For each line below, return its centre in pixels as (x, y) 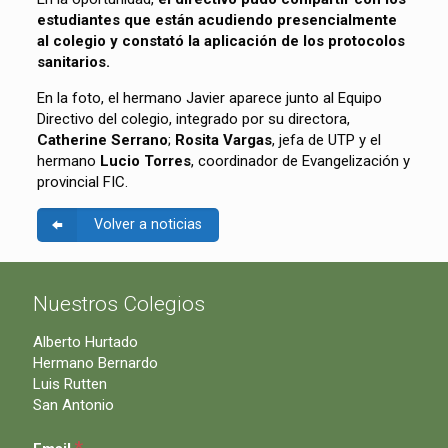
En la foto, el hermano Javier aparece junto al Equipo (209, 97)
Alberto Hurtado (85, 341)
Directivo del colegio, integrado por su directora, (193, 118)
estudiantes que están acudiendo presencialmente (216, 19)
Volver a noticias (147, 223)
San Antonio (73, 404)
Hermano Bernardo (95, 362)
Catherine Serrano (102, 139)
